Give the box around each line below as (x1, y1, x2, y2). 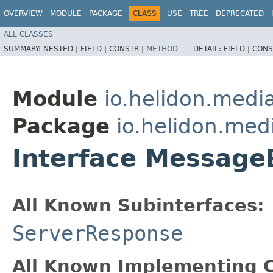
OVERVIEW (4, 9, 43, 18)
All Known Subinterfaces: (12, 194, 264, 216)
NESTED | (43, 44, 80, 53)
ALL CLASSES (4, 29, 53, 38)
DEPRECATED (216, 9, 264, 18)
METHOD (146, 44, 178, 53)
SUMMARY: (4, 44, 43, 53)
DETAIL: (193, 44, 224, 53)
